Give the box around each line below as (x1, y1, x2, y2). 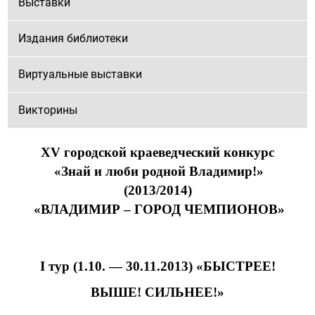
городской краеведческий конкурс (60, 145, 274, 160)
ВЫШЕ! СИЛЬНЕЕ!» (91, 285, 224, 300)
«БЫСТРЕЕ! (195, 259, 276, 274)
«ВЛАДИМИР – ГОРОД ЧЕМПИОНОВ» (33, 202, 285, 217)
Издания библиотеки (18, 32, 129, 45)
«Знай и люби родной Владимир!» (54, 164, 264, 179)
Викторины (18, 103, 78, 117)
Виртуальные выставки (18, 67, 143, 81)
